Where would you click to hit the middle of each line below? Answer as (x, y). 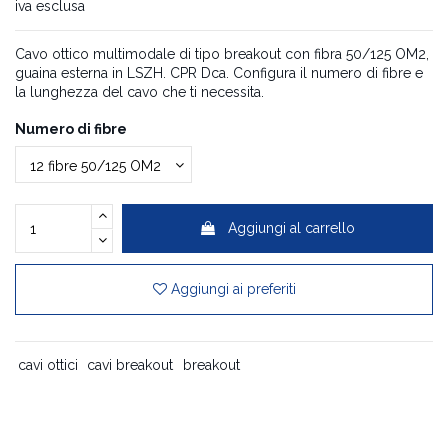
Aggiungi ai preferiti (233, 289)
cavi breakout (130, 364)
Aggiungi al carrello (292, 228)
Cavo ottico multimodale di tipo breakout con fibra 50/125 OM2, (222, 54)
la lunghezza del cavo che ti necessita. (139, 92)
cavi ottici (47, 364)
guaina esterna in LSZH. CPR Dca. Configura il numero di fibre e (219, 73)
